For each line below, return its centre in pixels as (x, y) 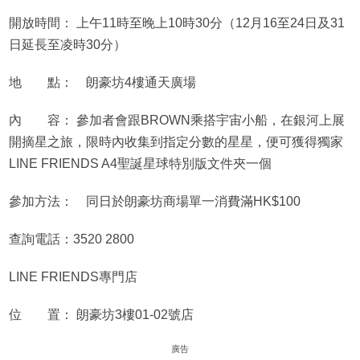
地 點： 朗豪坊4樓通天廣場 (102, 83)
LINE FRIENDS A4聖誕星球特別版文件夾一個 (140, 164)
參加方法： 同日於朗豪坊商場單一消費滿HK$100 (154, 202)
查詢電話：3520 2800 (71, 239)
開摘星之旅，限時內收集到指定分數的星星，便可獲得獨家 (176, 142)
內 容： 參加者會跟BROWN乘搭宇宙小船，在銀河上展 (176, 121)
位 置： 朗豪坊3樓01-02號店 (101, 315)
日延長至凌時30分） (67, 45)
